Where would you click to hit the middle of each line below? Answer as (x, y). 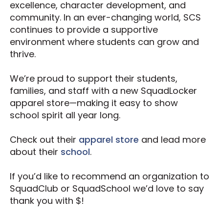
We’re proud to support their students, (94, 78)
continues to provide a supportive (84, 29)
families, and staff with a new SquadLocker (103, 90)
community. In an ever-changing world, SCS (105, 17)
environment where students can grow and (104, 42)
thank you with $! (47, 201)
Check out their (44, 140)
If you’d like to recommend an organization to (109, 176)
